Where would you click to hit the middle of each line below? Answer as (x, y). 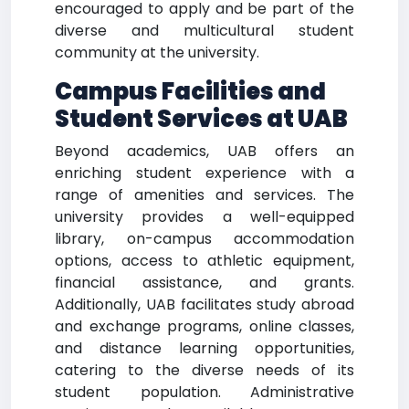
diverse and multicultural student (204, 31)
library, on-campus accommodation (204, 239)
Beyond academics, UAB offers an (204, 151)
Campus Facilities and (190, 92)
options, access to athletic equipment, (204, 261)
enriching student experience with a (204, 173)
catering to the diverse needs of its (204, 370)
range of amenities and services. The (204, 195)
